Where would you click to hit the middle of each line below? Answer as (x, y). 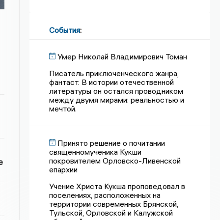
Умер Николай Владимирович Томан (123, 56)
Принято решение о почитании (111, 143)
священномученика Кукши (96, 152)
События (65, 30)
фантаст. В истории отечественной (112, 82)
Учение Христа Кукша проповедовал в (117, 186)
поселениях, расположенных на (105, 195)
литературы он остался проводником (116, 91)
